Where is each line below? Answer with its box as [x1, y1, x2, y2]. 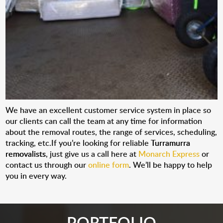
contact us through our [5, 159, 89, 170]
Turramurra [151, 137, 191, 148]
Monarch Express [138, 148, 200, 159]
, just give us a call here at [46, 148, 139, 159]
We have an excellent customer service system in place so [5, 105, 212, 115]
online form [88, 159, 129, 170]
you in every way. [5, 170, 67, 181]
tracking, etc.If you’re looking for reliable [5, 137, 151, 148]
